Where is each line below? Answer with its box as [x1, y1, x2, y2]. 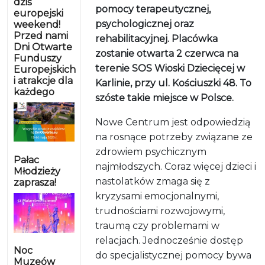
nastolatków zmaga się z [95, 176, 211, 188]
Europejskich [14, 64, 76, 76]
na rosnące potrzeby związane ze [95, 131, 253, 143]
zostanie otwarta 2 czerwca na [95, 48, 239, 60]
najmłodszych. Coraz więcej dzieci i [95, 161, 257, 173]
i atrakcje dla [14, 75, 73, 87]
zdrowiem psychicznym [95, 146, 207, 158]
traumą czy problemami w [95, 220, 220, 232]
